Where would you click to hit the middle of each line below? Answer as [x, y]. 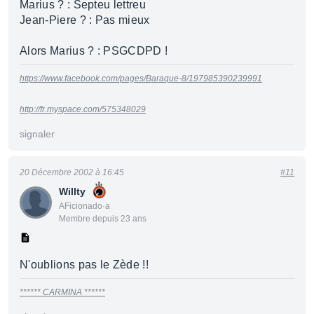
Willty [72, 191]
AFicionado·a [84, 206]
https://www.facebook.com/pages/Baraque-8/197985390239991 [141, 78]
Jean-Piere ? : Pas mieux [85, 20]
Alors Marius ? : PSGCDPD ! [94, 51]
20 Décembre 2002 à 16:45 [72, 172]
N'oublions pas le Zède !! [84, 265]
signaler [37, 134]
